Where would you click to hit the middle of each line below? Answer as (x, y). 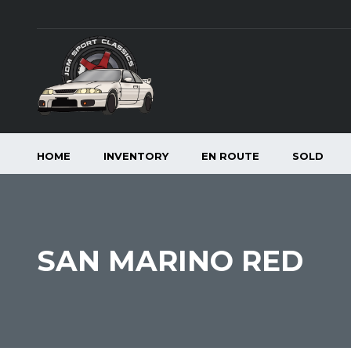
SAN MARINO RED (170, 261)
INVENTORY (136, 156)
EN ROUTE (230, 156)
